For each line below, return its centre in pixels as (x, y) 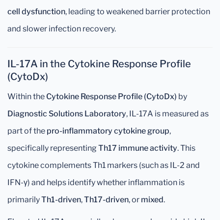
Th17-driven (106, 200)
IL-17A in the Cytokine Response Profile (99, 64)
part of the (27, 131)
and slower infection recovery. (62, 29)
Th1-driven (61, 200)
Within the (27, 96)
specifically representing (53, 148)
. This (186, 148)
